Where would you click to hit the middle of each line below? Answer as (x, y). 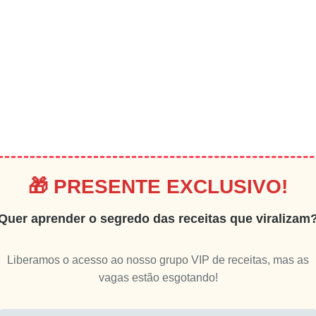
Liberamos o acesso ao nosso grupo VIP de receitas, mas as (158, 260)
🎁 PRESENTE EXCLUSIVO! (158, 186)
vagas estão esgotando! (158, 277)
